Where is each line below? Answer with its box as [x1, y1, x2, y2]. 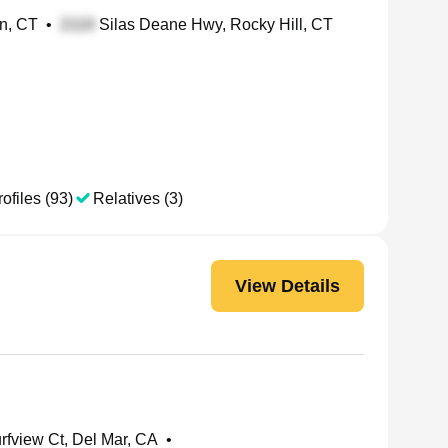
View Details [235, 275, 340, 296]
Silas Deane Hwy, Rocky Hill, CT [95, 16, 333, 33]
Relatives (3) [93, 190, 183, 207]
